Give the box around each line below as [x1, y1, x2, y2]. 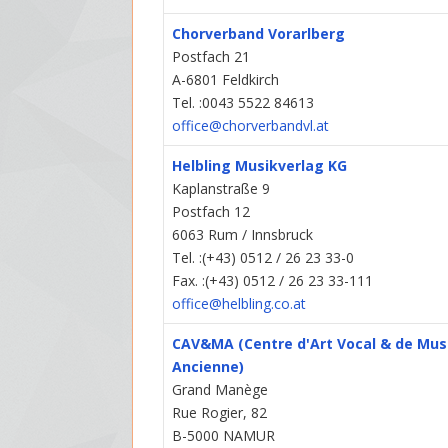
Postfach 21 [172, 47, 251, 67]
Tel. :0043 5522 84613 [172, 93, 315, 113]
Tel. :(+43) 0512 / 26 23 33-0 [172, 248, 355, 268]
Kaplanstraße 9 [172, 179, 271, 199]
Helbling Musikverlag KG [172, 156, 348, 176]
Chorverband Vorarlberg [172, 24, 346, 44]
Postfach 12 [172, 202, 251, 222]
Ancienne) [172, 357, 245, 377]
